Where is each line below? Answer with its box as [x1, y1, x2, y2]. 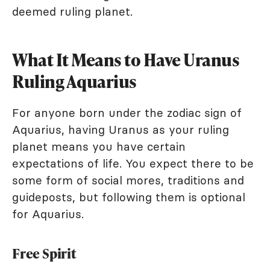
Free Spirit [12, 243, 77, 263]
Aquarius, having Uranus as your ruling [12, 122, 229, 137]
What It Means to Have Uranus [12, 48, 239, 71]
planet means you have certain [12, 139, 186, 154]
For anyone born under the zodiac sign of [12, 105, 242, 120]
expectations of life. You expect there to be [12, 155, 254, 171]
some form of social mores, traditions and [12, 172, 244, 187]
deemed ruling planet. [12, 4, 133, 19]
